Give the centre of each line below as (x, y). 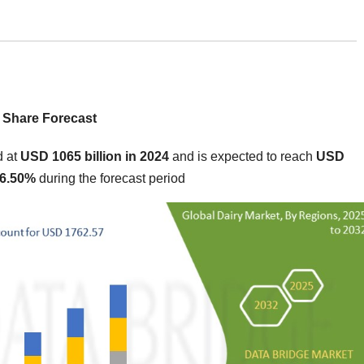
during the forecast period (112, 179)
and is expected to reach (243, 157)
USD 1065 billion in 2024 (95, 157)
